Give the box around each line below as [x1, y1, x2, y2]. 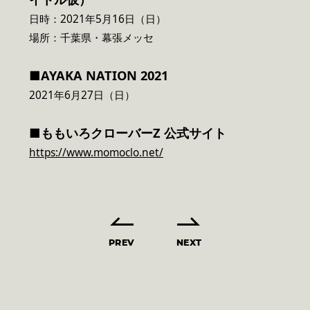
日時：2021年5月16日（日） [29, 12, 166, 27]
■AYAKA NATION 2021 [29, 67, 168, 84]
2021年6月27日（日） [29, 88, 135, 103]
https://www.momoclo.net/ [29, 145, 163, 161]
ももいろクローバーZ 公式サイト [41, 125, 226, 142]
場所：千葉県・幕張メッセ [29, 30, 154, 46]
